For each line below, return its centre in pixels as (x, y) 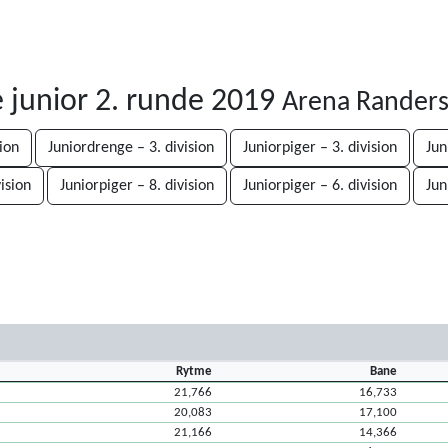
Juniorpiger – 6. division (320, 186)
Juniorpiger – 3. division (320, 148)
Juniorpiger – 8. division (137, 186)
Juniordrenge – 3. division (131, 148)
